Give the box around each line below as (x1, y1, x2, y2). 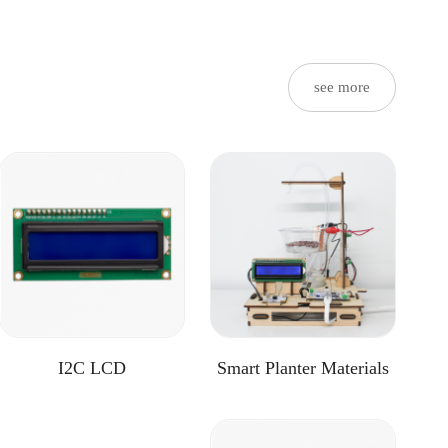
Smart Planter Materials (216, 358, 389, 379)
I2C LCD (58, 358, 127, 379)
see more (314, 79, 370, 96)
